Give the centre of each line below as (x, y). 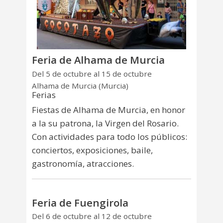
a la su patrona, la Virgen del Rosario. (105, 123)
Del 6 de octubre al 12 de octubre (92, 216)
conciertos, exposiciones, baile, (92, 150)
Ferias (44, 95)
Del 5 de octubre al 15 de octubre (92, 73)
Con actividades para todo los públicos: (110, 137)
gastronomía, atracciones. (83, 164)
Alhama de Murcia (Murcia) (80, 86)
